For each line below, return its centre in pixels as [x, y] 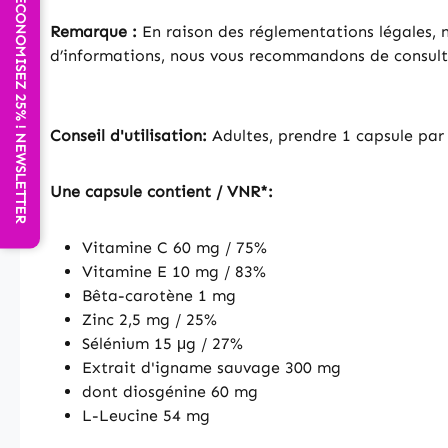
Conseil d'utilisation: [128, 135]
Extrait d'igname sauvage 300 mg [211, 367]
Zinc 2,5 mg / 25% [149, 319]
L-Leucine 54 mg [146, 415]
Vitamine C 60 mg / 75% [174, 247]
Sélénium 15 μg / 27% [162, 343]
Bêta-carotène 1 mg [159, 295]
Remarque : [93, 31]
